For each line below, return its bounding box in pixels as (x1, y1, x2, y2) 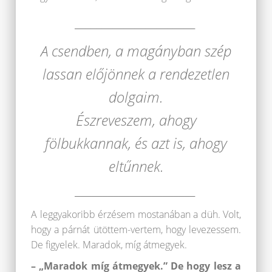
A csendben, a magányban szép (41, 41, 231, 61)
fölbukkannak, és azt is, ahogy (45, 133, 227, 154)
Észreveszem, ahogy (75, 110, 197, 131)
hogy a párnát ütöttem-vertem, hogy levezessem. (31, 223, 241, 237)
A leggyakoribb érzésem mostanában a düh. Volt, (31, 208, 241, 222)
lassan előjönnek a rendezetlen (42, 64, 229, 84)
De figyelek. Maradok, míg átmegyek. (31, 238, 187, 252)
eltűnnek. (108, 156, 164, 177)
